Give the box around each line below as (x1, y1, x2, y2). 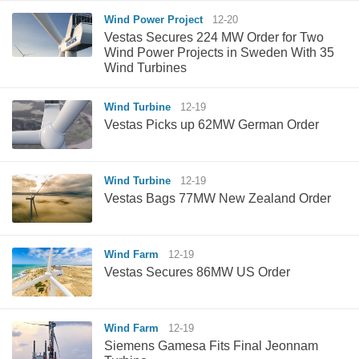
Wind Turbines (104, 60, 187, 75)
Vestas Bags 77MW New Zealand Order (104, 191, 331, 205)
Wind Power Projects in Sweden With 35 (104, 45, 334, 59)
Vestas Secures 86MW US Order (104, 264, 290, 279)
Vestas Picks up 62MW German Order (104, 117, 319, 131)
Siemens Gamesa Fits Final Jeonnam (104, 338, 318, 353)
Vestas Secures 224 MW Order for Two (104, 30, 324, 44)
